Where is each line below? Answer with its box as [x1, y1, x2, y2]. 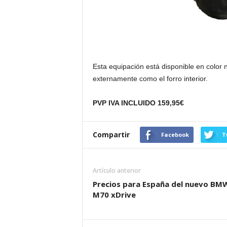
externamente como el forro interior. [92, 74, 208, 83]
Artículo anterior [92, 166, 141, 175]
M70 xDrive [92, 190, 136, 200]
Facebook [161, 131, 189, 138]
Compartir [92, 130, 130, 139]
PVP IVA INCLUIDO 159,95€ [92, 99, 184, 107]
